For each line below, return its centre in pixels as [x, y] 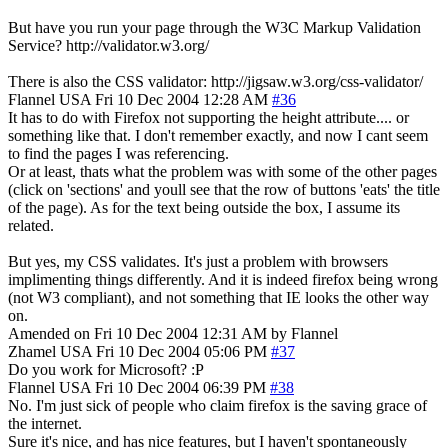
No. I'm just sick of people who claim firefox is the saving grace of [217, 405]
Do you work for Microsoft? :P [106, 369]
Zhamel [32, 351]
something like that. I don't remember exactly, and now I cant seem [218, 135]
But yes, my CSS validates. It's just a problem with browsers [198, 261]
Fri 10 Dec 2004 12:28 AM [181, 99]
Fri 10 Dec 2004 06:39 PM [180, 387]
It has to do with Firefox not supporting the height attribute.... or [208, 117]
